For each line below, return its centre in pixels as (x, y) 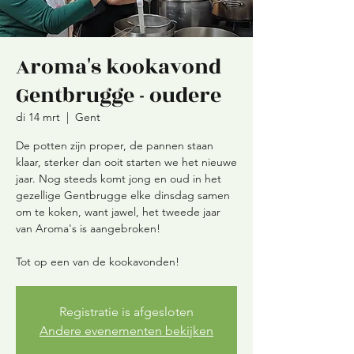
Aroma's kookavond (119, 67)
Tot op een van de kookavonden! (98, 262)
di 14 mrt (38, 117)
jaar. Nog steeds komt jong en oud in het (119, 179)
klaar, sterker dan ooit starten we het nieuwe (126, 162)
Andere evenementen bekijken (126, 331)
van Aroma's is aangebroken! (88, 228)
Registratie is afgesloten (126, 312)
